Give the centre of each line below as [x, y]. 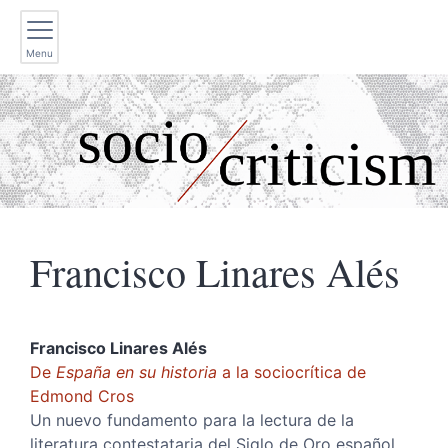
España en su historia [136, 372]
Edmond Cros [82, 396]
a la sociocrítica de [291, 372]
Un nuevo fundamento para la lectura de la [192, 420]
